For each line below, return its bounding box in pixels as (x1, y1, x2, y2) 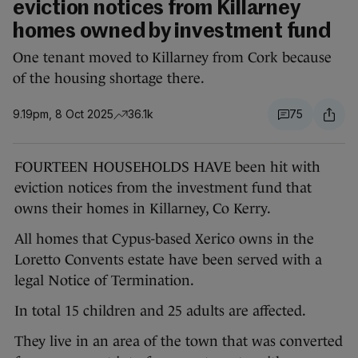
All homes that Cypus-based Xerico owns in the (14, 231, 314, 248)
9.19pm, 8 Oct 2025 (13, 107, 113, 121)
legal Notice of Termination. (14, 272, 194, 289)
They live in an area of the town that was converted (14, 333, 343, 350)
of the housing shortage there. (13, 70, 205, 87)
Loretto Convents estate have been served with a (14, 252, 322, 268)
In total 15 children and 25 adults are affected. (14, 303, 306, 320)
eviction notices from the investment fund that (14, 180, 312, 197)
